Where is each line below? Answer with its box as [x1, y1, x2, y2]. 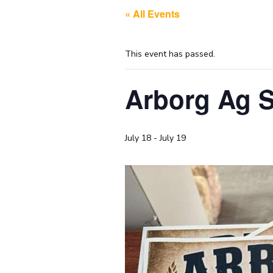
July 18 [124, 132, 151, 144]
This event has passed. [124, 48, 215, 60]
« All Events [124, 7, 180, 21]
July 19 [159, 132, 186, 144]
